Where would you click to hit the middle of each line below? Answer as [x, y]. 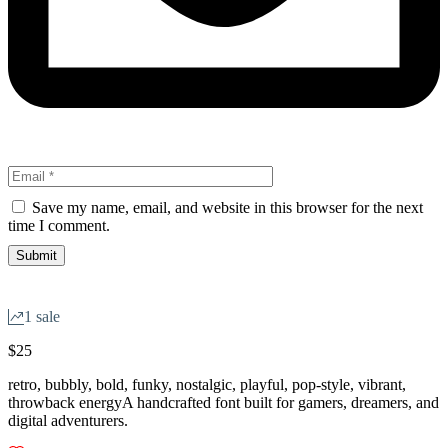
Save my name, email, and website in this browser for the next [227, 207]
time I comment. [59, 225]
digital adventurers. [68, 420]
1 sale [42, 316]
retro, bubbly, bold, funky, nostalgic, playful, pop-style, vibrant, [207, 384]
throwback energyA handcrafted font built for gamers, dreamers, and [223, 402]
